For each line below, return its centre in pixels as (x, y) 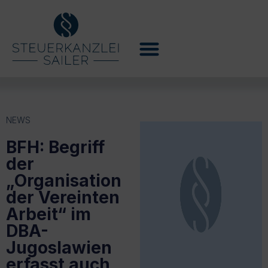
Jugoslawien (59, 247)
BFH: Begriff (55, 147)
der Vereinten (63, 197)
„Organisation (64, 180)
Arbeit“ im (48, 214)
